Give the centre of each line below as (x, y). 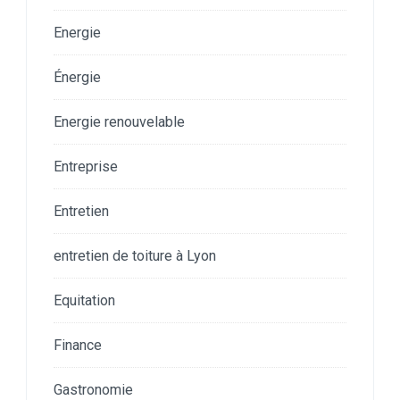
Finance (78, 345)
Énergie (77, 77)
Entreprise (86, 166)
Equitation (84, 300)
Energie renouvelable (119, 121)
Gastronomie (93, 389)
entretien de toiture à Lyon (135, 255)
